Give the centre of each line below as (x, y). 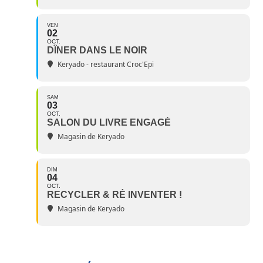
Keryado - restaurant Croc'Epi (106, 65)
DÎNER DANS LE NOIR (97, 50)
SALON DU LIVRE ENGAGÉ (109, 123)
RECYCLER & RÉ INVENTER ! (115, 195)
